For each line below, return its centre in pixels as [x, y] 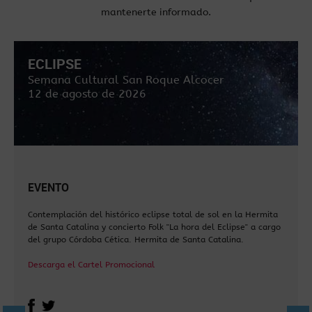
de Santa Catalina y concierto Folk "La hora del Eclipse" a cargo [154, 227]
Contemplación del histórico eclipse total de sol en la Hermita [153, 214]
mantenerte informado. [156, 12]
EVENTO [48, 187]
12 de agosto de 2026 [87, 94]
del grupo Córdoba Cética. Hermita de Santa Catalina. [136, 240]
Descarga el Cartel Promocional [91, 265]
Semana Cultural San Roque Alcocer [126, 80]
